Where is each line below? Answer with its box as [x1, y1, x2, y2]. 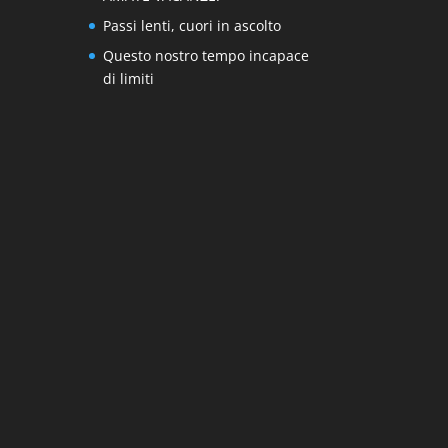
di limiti [103, 68, 155, 88]
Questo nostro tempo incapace [103, 45, 310, 65]
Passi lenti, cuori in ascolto [103, 15, 282, 35]
